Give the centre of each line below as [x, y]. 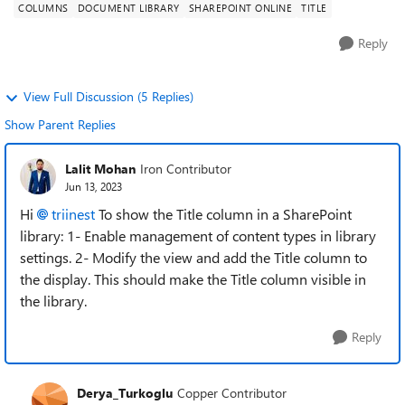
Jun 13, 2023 [94, 186]
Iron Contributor [186, 168]
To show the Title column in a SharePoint [223, 214]
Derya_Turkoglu [125, 392]
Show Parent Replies [60, 124]
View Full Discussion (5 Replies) [108, 96]
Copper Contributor [232, 392]
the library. [53, 301]
